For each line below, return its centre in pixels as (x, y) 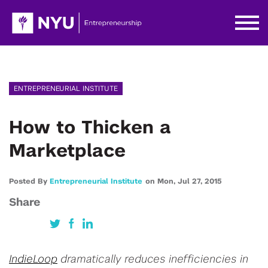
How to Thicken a (90, 128)
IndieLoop (33, 260)
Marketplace (67, 151)
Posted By (29, 181)
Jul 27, (191, 181)
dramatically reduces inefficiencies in (153, 260)
